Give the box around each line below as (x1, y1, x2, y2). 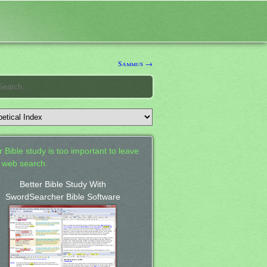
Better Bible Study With (19, 179, 106, 189)
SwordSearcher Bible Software (5, 192, 120, 201)
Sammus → (118, 58, 153, 68)
